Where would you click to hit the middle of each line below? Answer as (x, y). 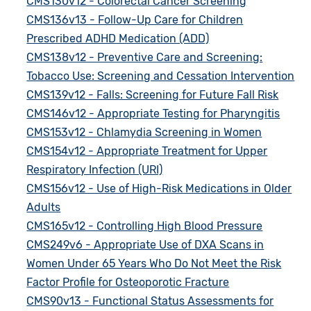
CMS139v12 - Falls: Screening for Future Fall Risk (153, 95)
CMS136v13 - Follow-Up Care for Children (135, 20)
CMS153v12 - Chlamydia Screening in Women (144, 133)
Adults (44, 208)
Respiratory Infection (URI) (95, 170)
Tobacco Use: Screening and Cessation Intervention (161, 76)
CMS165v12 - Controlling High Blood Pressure (145, 226)
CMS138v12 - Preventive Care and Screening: (145, 58)
